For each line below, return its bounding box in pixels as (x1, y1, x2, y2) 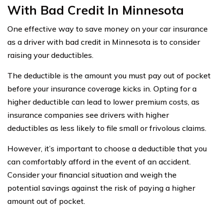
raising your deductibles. (7, 50, 93, 60)
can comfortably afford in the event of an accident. (7, 156, 191, 166)
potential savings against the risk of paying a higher (7, 182, 195, 193)
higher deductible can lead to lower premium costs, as (7, 96, 200, 107)
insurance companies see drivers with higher (7, 109, 169, 120)
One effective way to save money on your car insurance (7, 23, 208, 34)
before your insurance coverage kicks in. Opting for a (7, 83, 197, 93)
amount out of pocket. (7, 196, 85, 206)
